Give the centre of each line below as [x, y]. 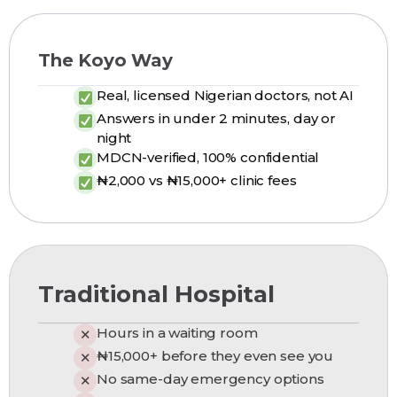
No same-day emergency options [210, 379]
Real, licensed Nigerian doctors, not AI [226, 95]
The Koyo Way [105, 60]
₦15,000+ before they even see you [215, 356]
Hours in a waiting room [177, 333]
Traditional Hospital [156, 294]
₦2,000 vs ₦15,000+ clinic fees [197, 180]
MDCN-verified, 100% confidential [208, 157]
